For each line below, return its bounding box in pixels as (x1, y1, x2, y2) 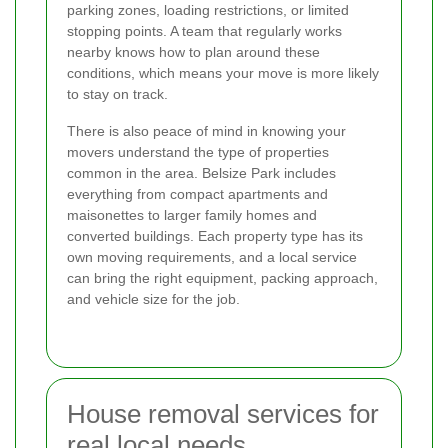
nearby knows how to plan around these (67, 43, 320, 60)
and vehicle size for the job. (67, 290, 240, 307)
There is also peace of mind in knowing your (67, 122, 346, 139)
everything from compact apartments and (67, 185, 328, 202)
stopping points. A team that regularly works (67, 22, 342, 39)
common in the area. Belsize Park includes (67, 164, 336, 181)
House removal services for (67, 398, 379, 429)
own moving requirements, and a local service (67, 248, 357, 265)
